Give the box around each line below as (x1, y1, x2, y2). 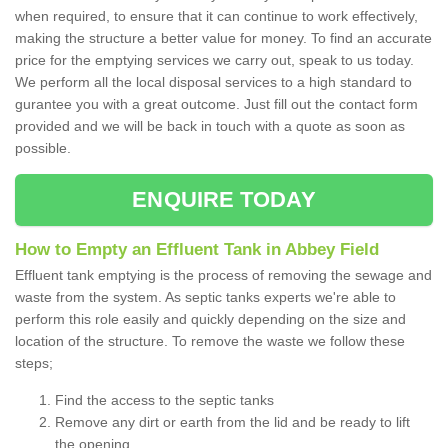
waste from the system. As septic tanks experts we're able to (15, 289, 396, 306)
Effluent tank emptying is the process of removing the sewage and (15, 267, 432, 284)
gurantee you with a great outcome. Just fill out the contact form (15, 96, 418, 113)
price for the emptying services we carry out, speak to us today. (15, 52, 414, 69)
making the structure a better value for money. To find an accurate (15, 30, 432, 47)
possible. (15, 140, 75, 157)
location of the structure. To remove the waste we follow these (15, 333, 405, 350)
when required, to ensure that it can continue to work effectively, (15, 8, 418, 25)
